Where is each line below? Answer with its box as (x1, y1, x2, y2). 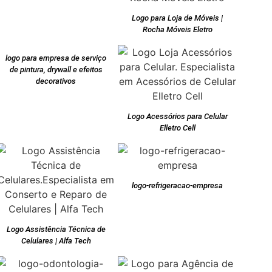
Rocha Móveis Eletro (142, 25, 212, 35)
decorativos (36, 76, 76, 86)
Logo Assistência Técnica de (6, 225, 106, 234)
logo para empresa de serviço (5, 53, 106, 63)
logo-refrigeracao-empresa (132, 181, 223, 191)
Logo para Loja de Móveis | (132, 13, 223, 23)
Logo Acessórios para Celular (127, 112, 228, 121)
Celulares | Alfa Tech (21, 236, 91, 246)
